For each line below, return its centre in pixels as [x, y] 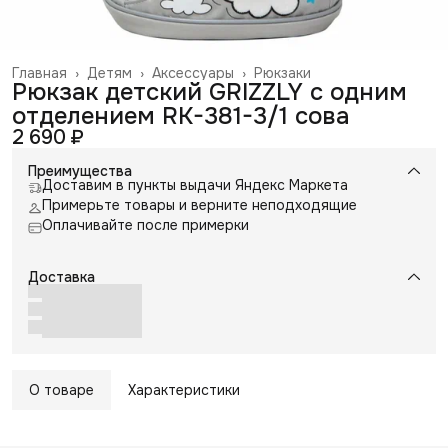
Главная [39, 72]
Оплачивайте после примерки [145, 224]
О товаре [61, 389]
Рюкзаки [282, 72]
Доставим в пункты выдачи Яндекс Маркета [195, 184]
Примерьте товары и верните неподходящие [199, 204]
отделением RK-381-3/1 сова [180, 115]
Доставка [61, 276]
